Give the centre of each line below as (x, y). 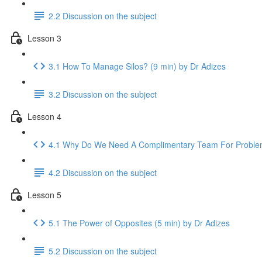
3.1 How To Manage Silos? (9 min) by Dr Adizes (137, 66)
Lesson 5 (44, 194)
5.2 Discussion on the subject (103, 251)
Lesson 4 (44, 116)
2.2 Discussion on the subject (103, 15)
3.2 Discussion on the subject (103, 94)
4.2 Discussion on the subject (103, 172)
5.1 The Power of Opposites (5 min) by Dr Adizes (139, 223)
